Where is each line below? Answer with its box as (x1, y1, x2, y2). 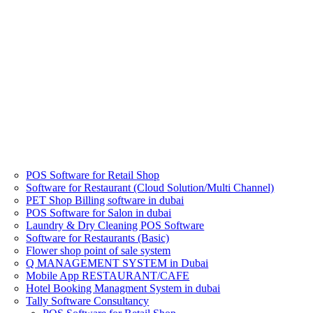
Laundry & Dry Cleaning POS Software (26, 219, 205, 231)
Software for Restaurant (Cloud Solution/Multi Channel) (26, 182, 275, 194)
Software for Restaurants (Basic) (26, 232, 170, 244)
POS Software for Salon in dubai (26, 207, 172, 219)
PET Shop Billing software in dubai (26, 194, 184, 206)
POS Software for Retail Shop (26, 169, 160, 181)
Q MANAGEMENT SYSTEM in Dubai (26, 257, 209, 269)
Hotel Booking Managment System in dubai (26, 282, 221, 294)
